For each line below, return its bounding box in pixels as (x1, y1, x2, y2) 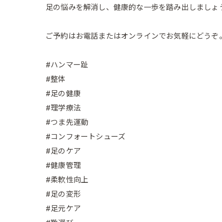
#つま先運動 (46, 118, 89, 127)
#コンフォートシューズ (46, 132, 126, 141)
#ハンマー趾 (46, 60, 89, 69)
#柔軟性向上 (46, 175, 89, 184)
